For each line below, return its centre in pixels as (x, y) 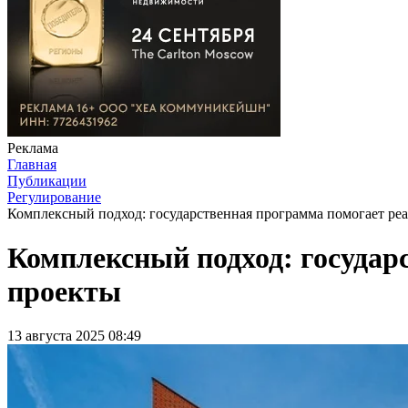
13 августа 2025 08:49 (74, 336)
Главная (32, 164)
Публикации (47, 180)
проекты (64, 291)
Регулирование (54, 197)
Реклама (33, 148)
